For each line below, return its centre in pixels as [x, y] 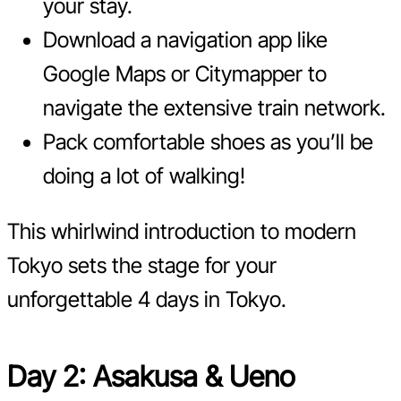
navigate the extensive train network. [214, 107]
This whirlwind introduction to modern [182, 231]
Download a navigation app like [185, 39]
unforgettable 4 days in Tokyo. [147, 299]
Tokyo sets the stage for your [142, 265]
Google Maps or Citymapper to [185, 73]
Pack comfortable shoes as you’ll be [208, 141]
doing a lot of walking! [144, 175]
